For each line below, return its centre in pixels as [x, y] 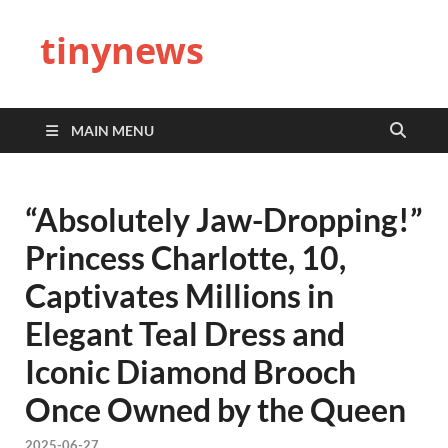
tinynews [122, 50]
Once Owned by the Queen [215, 409]
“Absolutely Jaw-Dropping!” [224, 219]
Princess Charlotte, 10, [185, 257]
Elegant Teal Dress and [185, 333]
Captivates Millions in [179, 295]
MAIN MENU [112, 130]
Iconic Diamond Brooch [190, 371]
